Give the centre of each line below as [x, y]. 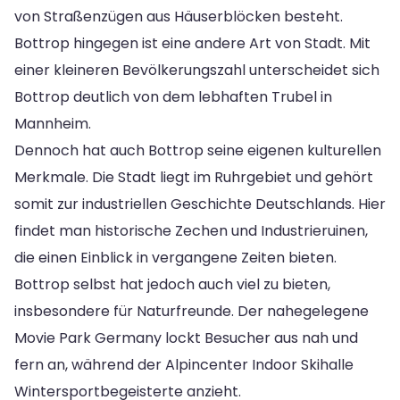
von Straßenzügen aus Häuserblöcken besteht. [179, 16]
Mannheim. [53, 123]
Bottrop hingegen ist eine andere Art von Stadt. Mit [192, 43]
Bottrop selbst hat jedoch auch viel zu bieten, [172, 284]
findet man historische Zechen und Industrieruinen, [191, 230]
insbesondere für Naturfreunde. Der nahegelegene [192, 311]
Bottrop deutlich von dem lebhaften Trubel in [173, 96]
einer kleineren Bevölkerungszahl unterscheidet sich [197, 70]
